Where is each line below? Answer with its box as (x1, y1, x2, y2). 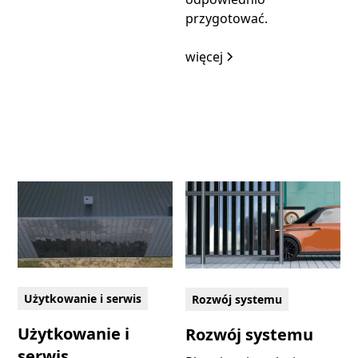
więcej (185, 47, 223, 66)
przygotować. (185, 9, 268, 27)
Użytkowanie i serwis (24, 291, 142, 307)
